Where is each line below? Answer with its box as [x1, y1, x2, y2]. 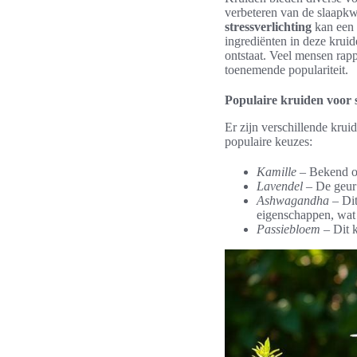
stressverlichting [225, 20, 312, 33]
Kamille [257, 165, 296, 178]
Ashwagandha [257, 194, 329, 207]
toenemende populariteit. [225, 63, 348, 76]
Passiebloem [257, 222, 320, 236]
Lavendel [257, 179, 303, 193]
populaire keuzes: [225, 135, 312, 148]
